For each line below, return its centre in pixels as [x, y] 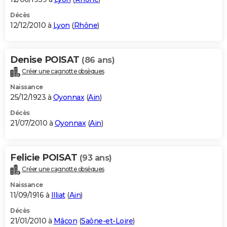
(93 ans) [96, 158]
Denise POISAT [46, 60]
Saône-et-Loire [107, 221]
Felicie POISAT [45, 157]
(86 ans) [98, 60]
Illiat [58, 195]
